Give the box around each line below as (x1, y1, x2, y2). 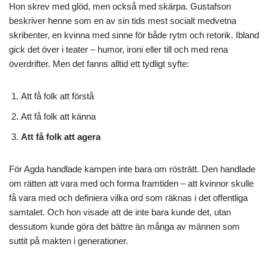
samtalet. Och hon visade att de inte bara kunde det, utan (9, 207, 231, 217)
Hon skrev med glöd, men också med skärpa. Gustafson (9, 1, 231, 11)
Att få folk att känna (21, 111, 96, 121)
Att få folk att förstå (21, 91, 94, 101)
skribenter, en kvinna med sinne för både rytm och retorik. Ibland (9, 30, 259, 40)
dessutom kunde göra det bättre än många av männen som (9, 221, 240, 232)
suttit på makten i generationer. (9, 236, 128, 246)
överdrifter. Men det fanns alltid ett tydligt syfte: (9, 59, 189, 69)
